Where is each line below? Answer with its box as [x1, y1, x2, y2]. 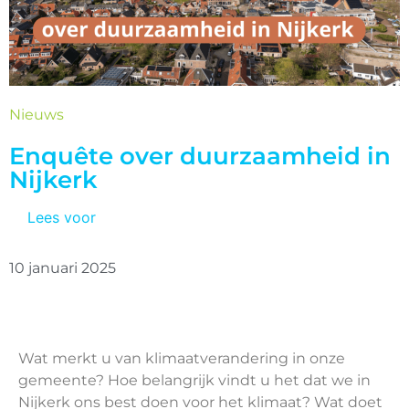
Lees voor [27, 208, 96, 226]
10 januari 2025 [9, 259, 116, 277]
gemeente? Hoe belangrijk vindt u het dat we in [18, 372, 371, 389]
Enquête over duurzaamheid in [9, 141, 391, 171]
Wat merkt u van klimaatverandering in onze [18, 350, 345, 367]
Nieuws [9, 106, 64, 123]
